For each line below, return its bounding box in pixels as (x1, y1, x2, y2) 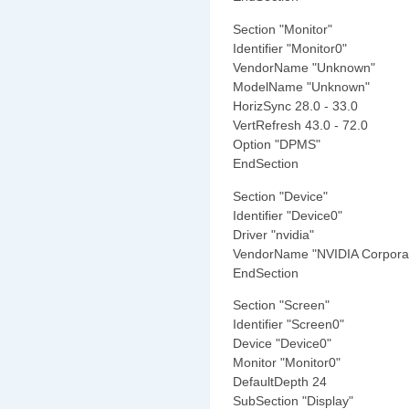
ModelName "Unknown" (233, 79, 370, 94)
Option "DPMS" (233, 136, 320, 152)
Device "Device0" (233, 336, 331, 351)
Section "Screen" (233, 298, 330, 313)
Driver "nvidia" (233, 226, 314, 242)
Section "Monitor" (233, 21, 332, 37)
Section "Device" (233, 188, 328, 204)
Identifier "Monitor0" (233, 40, 347, 56)
